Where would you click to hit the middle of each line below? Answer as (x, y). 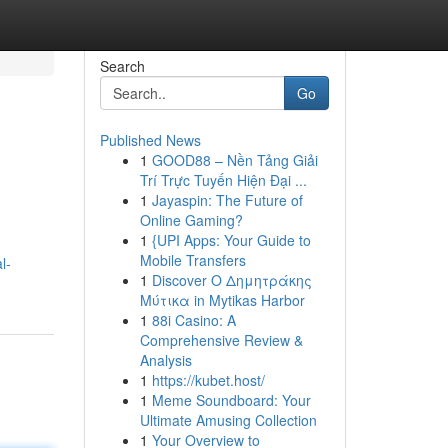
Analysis (165, 360)
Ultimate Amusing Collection (228, 420)
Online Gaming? (191, 220)
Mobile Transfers (192, 260)
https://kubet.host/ (208, 380)
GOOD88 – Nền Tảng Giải (234, 160)
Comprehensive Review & (221, 340)
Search (122, 66)
